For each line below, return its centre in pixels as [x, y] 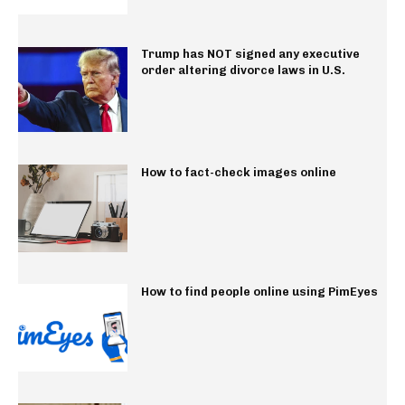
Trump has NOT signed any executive [250, 53]
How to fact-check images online [238, 173]
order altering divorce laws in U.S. [243, 70]
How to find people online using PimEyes [259, 292]
